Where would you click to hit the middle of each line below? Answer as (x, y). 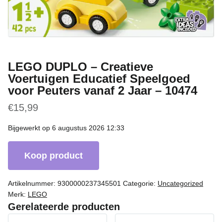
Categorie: (140, 183)
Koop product (54, 155)
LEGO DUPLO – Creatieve (81, 66)
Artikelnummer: (33, 183)
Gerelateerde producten (64, 206)
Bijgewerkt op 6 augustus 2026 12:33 (66, 128)
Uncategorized (180, 183)
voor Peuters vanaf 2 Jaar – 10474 (103, 90)
